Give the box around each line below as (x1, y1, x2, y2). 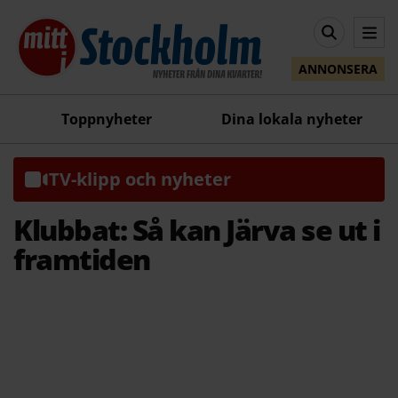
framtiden (13, 239, 150, 278)
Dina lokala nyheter (221, 108, 362, 129)
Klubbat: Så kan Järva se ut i (13, 210, 380, 249)
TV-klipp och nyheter (49, 166, 231, 191)
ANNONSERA (298, 60, 378, 78)
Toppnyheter (60, 108, 152, 129)
